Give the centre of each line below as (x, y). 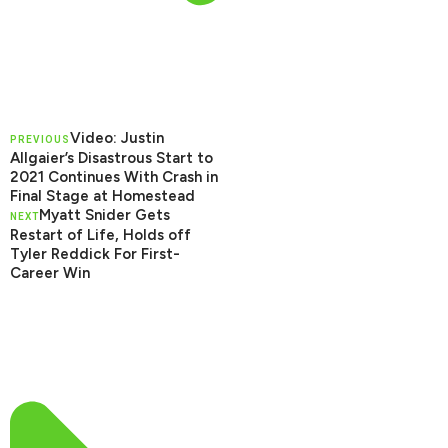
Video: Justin (117, 137)
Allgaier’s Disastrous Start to (111, 157)
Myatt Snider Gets (104, 214)
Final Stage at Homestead (102, 195)
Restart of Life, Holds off (100, 234)
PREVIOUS (40, 139)
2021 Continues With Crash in (114, 176)
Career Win (50, 272)
